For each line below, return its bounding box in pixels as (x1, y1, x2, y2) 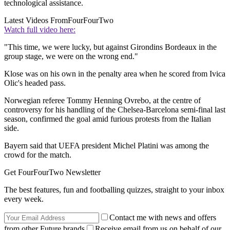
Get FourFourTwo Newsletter (4, 168, 101, 177)
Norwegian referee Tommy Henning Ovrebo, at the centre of (4, 96, 201, 105)
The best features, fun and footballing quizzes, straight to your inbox (4, 185, 224, 195)
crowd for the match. (4, 150, 71, 160)
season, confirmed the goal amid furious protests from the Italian (4, 114, 211, 124)
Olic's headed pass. (4, 79, 66, 88)
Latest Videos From (4, 16, 68, 25)
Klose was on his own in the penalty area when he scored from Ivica (4, 69, 225, 79)
